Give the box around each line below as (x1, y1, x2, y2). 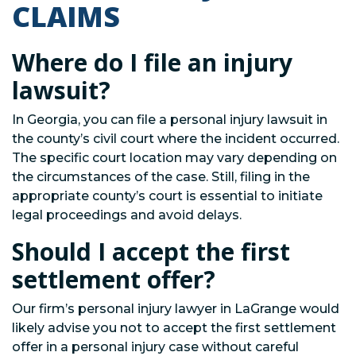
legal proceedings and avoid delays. (12, 207, 242, 222)
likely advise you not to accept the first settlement (12, 319, 336, 335)
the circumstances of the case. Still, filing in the (12, 168, 310, 184)
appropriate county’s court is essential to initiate (12, 188, 323, 203)
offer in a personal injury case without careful (12, 339, 299, 354)
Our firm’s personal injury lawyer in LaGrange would (12, 300, 339, 316)
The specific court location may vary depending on (12, 149, 337, 165)
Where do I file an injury (12, 45, 292, 79)
